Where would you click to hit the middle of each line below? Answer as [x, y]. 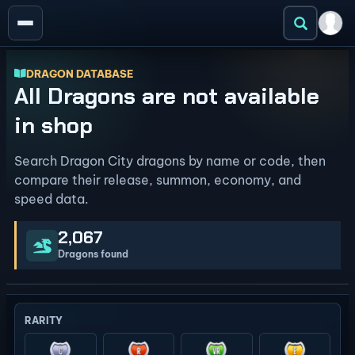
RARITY [44, 321]
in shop [53, 126]
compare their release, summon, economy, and [158, 180]
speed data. [52, 199]
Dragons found [93, 254]
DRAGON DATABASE [80, 73]
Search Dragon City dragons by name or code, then [170, 161]
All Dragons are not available [167, 96]
